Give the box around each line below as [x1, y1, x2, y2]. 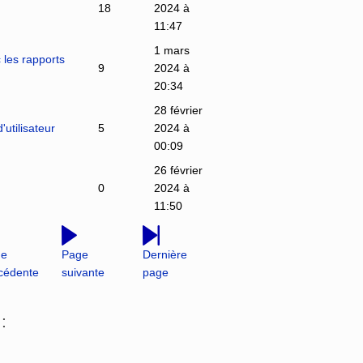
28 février [153, 103, 203, 117]
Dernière [142, 247, 187, 261]
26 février [153, 163, 203, 177]
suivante [61, 265, 105, 279]
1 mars [153, 43, 190, 57]
